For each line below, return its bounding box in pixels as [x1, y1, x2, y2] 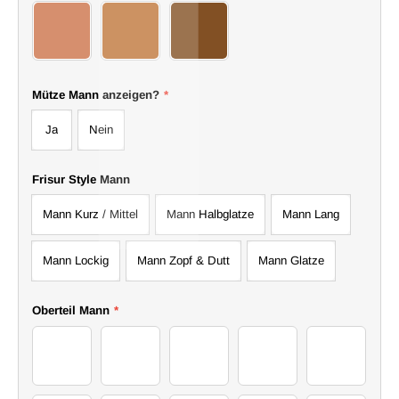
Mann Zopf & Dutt [137, 253, 230, 267]
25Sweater [129, 356, 184, 370]
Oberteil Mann [32, 303, 110, 317]
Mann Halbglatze [167, 207, 254, 221]
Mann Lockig [43, 253, 109, 267]
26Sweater [198, 356, 253, 370]
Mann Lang [282, 207, 339, 221]
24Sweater [61, 356, 116, 370]
